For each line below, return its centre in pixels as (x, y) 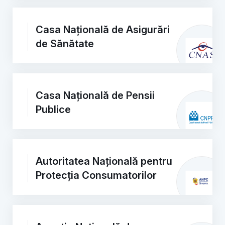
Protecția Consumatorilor (96, 175)
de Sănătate (65, 44)
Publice (53, 109)
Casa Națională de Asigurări (103, 30)
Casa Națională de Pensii (95, 95)
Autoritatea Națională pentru (104, 161)
